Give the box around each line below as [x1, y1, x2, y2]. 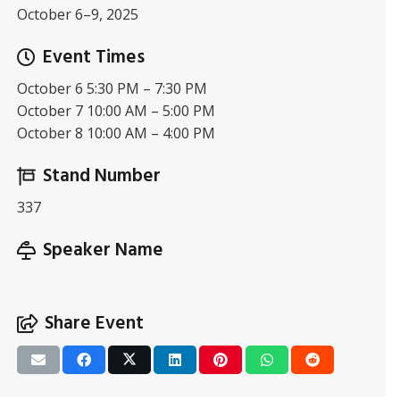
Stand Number [42, 162, 161, 191]
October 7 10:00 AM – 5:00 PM [16, 101, 215, 121]
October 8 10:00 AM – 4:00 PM [16, 123, 215, 143]
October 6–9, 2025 [16, 4, 138, 24]
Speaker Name [42, 236, 163, 265]
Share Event [44, 309, 144, 338]
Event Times [42, 43, 145, 72]
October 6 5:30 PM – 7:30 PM [16, 79, 207, 98]
